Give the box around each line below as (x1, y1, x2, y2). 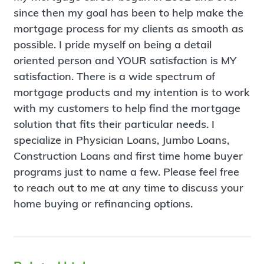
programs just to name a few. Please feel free (13, 165, 239, 179)
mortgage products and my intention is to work (13, 85, 250, 100)
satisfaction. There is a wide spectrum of (13, 70, 215, 84)
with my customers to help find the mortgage (13, 101, 240, 115)
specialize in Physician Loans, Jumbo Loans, (13, 133, 229, 147)
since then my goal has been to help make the (13, 6, 243, 20)
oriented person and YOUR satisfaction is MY (13, 54, 236, 68)
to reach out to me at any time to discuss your (13, 181, 243, 195)
